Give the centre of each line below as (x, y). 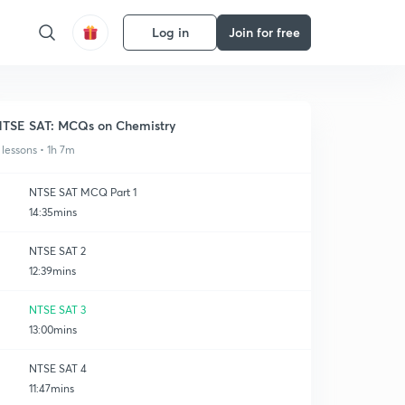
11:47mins (52, 388)
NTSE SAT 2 (57, 251)
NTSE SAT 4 (58, 368)
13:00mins (53, 330)
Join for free (264, 32)
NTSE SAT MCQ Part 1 (83, 192)
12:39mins (52, 271)
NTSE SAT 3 (57, 310)
